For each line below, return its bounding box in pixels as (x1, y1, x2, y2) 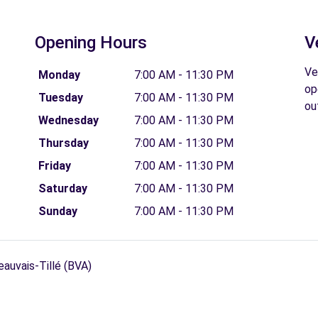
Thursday (38, 136, 89, 150)
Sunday (38, 204, 77, 218)
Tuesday (38, 91, 83, 104)
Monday (38, 68, 80, 82)
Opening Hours (35, 33, 147, 53)
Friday (38, 159, 71, 172)
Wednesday (38, 114, 99, 127)
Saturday (38, 182, 87, 195)
